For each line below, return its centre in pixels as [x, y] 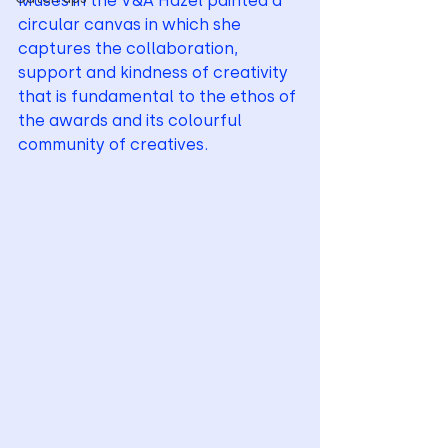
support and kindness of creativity [155, 72]
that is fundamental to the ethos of [159, 96]
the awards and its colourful [132, 120]
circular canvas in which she [131, 24]
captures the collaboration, [130, 48]
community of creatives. [119, 144]
